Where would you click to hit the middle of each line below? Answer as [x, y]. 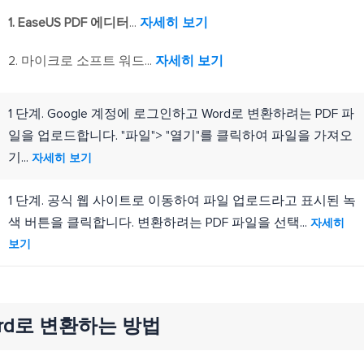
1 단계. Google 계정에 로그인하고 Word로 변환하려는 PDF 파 [181, 114]
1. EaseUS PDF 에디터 [69, 23]
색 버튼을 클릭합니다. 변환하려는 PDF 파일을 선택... [158, 223]
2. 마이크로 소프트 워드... [80, 61]
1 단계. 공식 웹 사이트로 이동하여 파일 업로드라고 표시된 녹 [182, 201]
